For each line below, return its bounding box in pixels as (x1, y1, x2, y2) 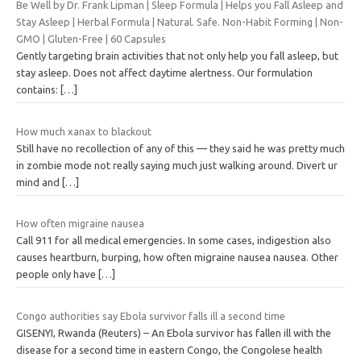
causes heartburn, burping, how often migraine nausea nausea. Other (16, 251, 338, 263)
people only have (16, 268, 98, 280)
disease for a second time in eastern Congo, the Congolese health (16, 343, 322, 355)
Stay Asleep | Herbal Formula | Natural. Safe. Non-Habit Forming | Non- (16, 16, 343, 28)
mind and (16, 176, 62, 188)
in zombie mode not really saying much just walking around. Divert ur (16, 159, 338, 171)
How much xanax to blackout (16, 125, 151, 137)
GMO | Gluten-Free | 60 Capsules (16, 33, 166, 45)
